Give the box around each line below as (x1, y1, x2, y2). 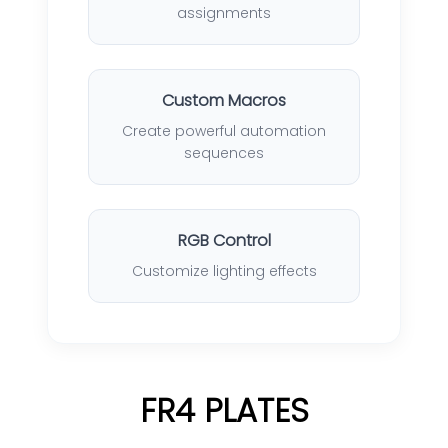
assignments (177, 3, 271, 24)
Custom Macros (162, 89, 286, 113)
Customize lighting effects (131, 261, 317, 282)
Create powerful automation (122, 121, 326, 142)
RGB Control (177, 229, 271, 253)
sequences (184, 143, 264, 164)
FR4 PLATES (139, 388, 309, 434)
